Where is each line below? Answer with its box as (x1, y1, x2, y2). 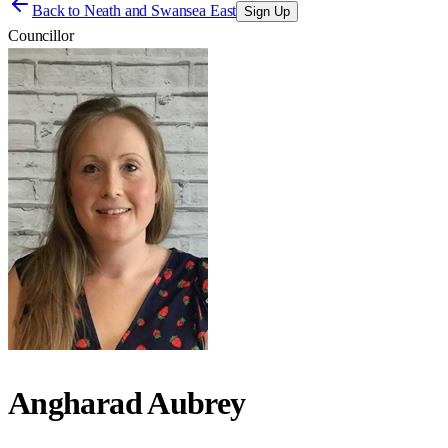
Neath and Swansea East (83, 2, 237, 19)
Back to (32, 2, 84, 19)
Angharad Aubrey (8, 385, 246, 422)
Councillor (8, 27, 74, 44)
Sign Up (244, 4, 291, 19)
